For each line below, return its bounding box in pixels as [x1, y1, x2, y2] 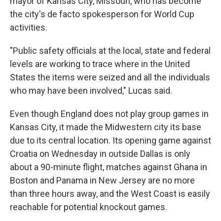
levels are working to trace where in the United [10, 59, 190, 69]
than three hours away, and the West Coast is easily [10, 188, 210, 199]
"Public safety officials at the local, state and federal [10, 45, 211, 56]
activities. [10, 22, 47, 33]
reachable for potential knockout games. [10, 202, 167, 212]
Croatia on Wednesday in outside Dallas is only [10, 148, 190, 159]
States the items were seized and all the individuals [10, 72, 210, 82]
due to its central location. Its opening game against [10, 135, 211, 146]
